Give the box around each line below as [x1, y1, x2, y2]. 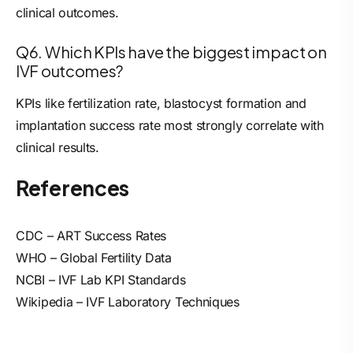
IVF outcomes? [16, 61, 124, 80]
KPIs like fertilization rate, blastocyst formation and [16, 95, 307, 111]
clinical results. [16, 139, 103, 155]
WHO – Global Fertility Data [16, 250, 172, 266]
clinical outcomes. [16, 5, 119, 20]
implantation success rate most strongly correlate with [16, 117, 324, 133]
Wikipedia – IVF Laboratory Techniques [16, 294, 240, 310]
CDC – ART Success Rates [16, 228, 167, 243]
